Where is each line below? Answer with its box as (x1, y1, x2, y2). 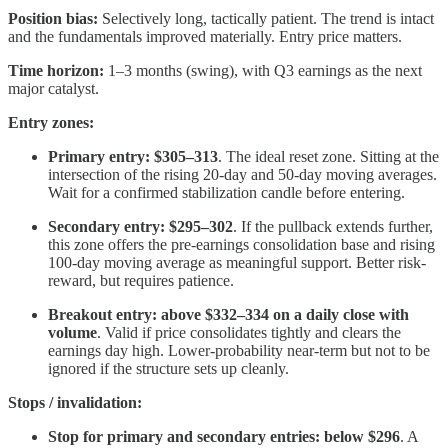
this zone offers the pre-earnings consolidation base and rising (48, 236, 435, 254)
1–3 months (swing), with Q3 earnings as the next (104, 62, 422, 80)
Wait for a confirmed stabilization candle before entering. (48, 184, 405, 202)
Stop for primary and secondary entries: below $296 (48, 428, 400, 446)
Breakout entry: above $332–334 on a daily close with (48, 306, 409, 324)
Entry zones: (8, 114, 94, 132)
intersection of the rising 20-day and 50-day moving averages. (48, 166, 437, 184)
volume (48, 324, 97, 342)
